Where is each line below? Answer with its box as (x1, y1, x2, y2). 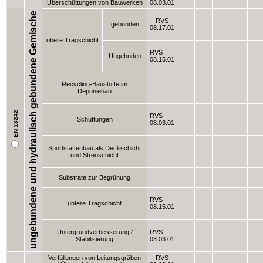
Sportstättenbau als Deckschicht (48, 144, 141, 151)
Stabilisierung (76, 235, 114, 242)
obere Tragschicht (46, 36, 99, 43)
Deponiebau (77, 87, 112, 95)
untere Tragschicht (68, 200, 122, 207)
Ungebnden (108, 52, 141, 59)
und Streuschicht (70, 151, 119, 159)
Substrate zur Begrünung (59, 174, 131, 181)
